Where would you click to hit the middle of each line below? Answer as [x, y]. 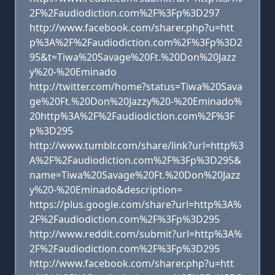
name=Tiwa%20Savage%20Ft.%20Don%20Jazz [135, 175]
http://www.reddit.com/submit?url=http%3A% [136, 234]
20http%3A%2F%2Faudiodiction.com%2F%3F [132, 116]
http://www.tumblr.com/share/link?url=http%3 [137, 145]
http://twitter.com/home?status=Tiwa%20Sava [136, 87]
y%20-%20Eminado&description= [106, 190]
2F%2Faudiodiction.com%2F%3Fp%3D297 [125, 13]
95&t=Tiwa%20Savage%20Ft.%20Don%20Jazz [133, 57]
